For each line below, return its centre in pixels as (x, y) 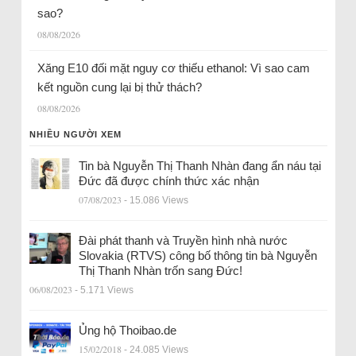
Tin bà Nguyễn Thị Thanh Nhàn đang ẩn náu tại (199, 165)
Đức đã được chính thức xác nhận (168, 180)
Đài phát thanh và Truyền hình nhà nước (183, 240)
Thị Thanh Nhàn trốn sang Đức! (160, 270)
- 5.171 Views (104, 290)
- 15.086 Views (156, 200)
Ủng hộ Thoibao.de (127, 330)
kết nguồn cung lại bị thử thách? (121, 87)
